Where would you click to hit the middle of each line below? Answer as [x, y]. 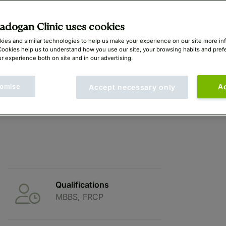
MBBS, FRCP [79, 196]
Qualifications [82, 184]
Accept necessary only [132, 87]
